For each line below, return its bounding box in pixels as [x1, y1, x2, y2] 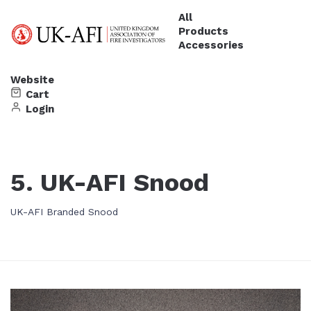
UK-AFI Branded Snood [10, 205, 118, 217]
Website [10, 73, 54, 86]
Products [178, 24, 228, 37]
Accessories [178, 38, 244, 51]
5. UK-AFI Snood [10, 167, 209, 197]
